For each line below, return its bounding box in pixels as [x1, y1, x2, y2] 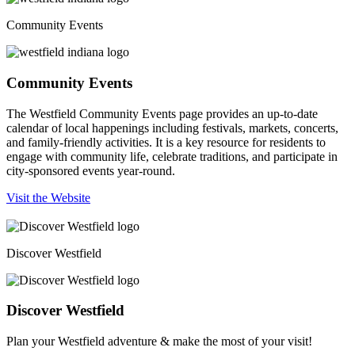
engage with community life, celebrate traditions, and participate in [6, 149, 338, 163]
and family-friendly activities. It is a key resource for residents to [6, 135, 326, 149]
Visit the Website [6, 190, 90, 204]
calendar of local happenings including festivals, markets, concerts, [6, 120, 338, 135]
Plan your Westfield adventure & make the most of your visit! [6, 334, 312, 349]
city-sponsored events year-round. [6, 163, 175, 177]
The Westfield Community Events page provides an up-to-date [6, 106, 318, 120]
